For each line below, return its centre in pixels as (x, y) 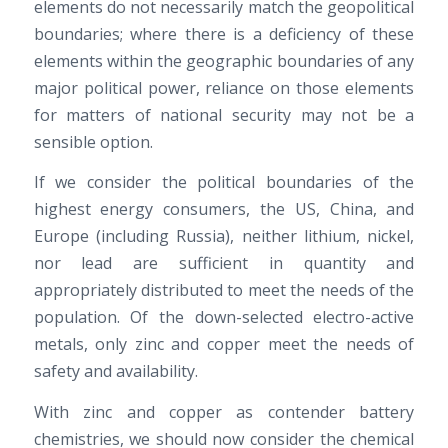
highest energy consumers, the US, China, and (224, 209)
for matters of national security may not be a (224, 114)
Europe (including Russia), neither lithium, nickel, (224, 236)
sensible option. (93, 141)
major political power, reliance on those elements (224, 87)
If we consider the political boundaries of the (224, 182)
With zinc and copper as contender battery (224, 412)
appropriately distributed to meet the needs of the (224, 290)
